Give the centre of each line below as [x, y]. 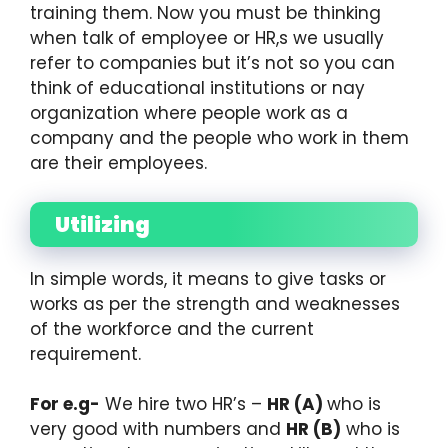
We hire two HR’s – [183, 404]
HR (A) [297, 404]
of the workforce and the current [172, 328]
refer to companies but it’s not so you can [212, 63]
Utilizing [102, 224]
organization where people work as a [189, 113]
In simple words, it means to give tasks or [208, 278]
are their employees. [123, 163]
